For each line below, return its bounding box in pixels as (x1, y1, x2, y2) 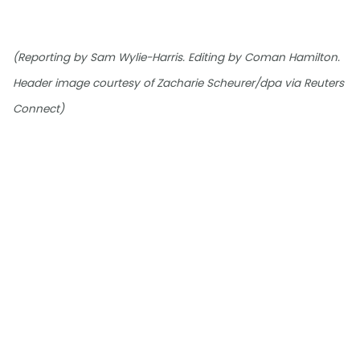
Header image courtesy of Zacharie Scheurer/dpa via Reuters (13, 76, 344, 92)
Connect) (13, 101, 64, 117)
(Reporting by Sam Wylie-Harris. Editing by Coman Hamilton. (13, 50, 340, 66)
